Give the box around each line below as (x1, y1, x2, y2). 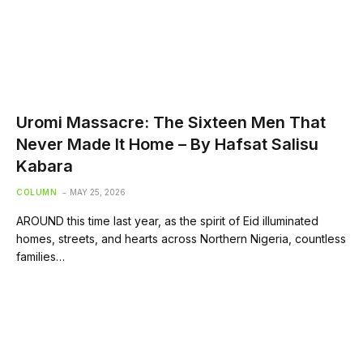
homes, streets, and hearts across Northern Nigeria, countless (16, 231, 346, 246)
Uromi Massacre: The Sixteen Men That (16, 112, 326, 132)
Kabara (16, 156, 73, 176)
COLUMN (16, 186, 57, 197)
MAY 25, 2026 (70, 186, 126, 197)
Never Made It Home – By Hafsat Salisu (16, 134, 318, 154)
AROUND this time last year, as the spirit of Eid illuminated (16, 213, 318, 228)
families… (16, 249, 65, 263)
